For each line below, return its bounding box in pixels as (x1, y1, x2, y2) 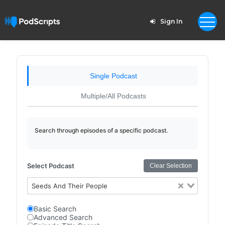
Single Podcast (89, 72, 137, 80)
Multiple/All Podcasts (80, 92, 146, 100)
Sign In (160, 18, 182, 25)
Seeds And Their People (32, 182, 108, 190)
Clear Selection (150, 162, 192, 169)
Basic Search (33, 204, 76, 213)
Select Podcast (27, 162, 74, 170)
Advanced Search (33, 213, 92, 221)
